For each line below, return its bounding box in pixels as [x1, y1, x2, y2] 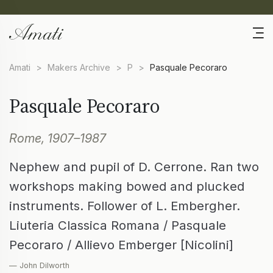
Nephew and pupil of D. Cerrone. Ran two [9, 159, 259, 175]
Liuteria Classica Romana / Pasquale [9, 218, 226, 233]
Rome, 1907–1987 [9, 131, 106, 146]
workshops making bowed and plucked [9, 179, 244, 194]
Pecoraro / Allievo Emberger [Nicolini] [9, 237, 233, 253]
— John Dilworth [9, 261, 69, 271]
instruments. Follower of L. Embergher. [9, 198, 240, 214]
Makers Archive [48, 62, 110, 73]
